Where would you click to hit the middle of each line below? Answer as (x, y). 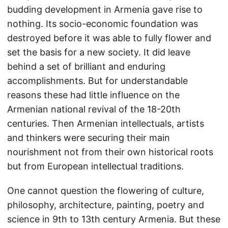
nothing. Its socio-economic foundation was (103, 24)
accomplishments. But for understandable (97, 81)
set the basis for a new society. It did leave (99, 52)
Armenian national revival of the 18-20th (94, 109)
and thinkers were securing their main (89, 138)
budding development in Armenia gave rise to (105, 9)
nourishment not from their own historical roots (110, 152)
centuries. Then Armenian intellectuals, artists (106, 123)
